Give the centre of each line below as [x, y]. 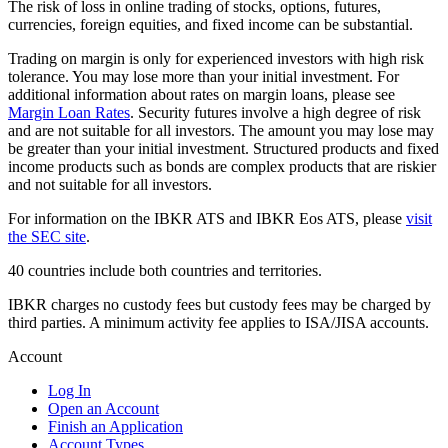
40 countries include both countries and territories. [165, 270]
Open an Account [103, 408]
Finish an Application [115, 426]
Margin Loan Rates [69, 112]
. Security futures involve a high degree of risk [275, 112]
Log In [69, 390]
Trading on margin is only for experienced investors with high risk [216, 58]
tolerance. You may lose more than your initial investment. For [203, 76]
